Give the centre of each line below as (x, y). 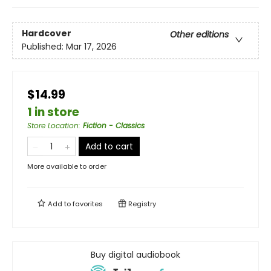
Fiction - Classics (114, 125)
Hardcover (47, 34)
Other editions (199, 35)
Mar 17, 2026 (91, 47)
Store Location (53, 125)
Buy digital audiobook (135, 254)
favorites (88, 204)
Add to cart (109, 146)
